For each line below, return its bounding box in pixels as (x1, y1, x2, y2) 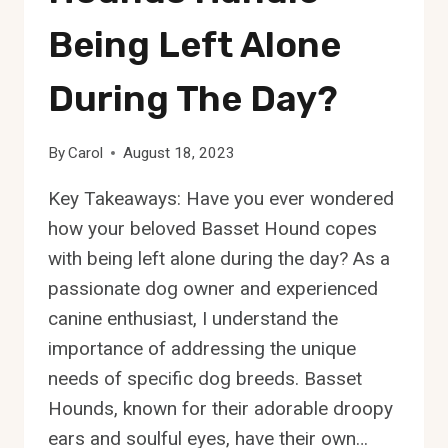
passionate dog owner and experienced (48, 277, 378, 301)
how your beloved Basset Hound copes (48, 217, 377, 241)
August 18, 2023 (123, 144, 236, 163)
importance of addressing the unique (48, 337, 356, 361)
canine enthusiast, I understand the (48, 307, 338, 331)
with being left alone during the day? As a (48, 247, 390, 271)
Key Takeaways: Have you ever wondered (48, 187, 394, 211)
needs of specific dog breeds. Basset (48, 367, 362, 391)
